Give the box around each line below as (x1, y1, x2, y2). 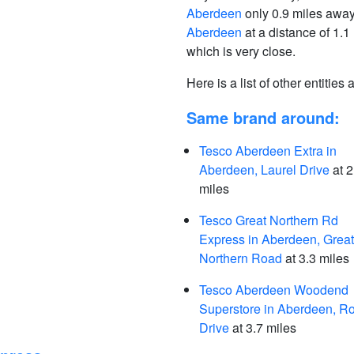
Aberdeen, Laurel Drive (199, 160, 330, 179)
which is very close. (186, 42, 296, 60)
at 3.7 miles (229, 318, 296, 337)
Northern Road (199, 249, 282, 267)
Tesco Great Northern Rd (199, 211, 338, 229)
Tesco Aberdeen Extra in (199, 141, 337, 160)
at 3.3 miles (282, 249, 349, 267)
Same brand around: (186, 106, 340, 129)
